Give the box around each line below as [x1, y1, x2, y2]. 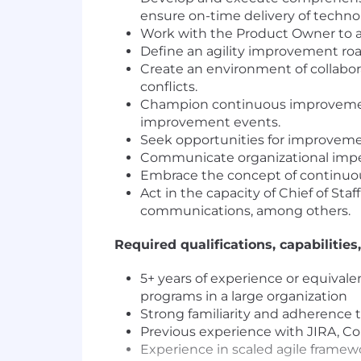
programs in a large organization [140, 288, 347, 304]
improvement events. [140, 114, 280, 130]
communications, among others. [140, 203, 351, 218]
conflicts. [140, 79, 197, 94]
